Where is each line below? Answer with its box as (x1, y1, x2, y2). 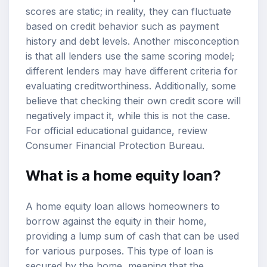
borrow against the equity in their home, (26, 215, 207, 228)
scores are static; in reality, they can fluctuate (26, 5, 231, 17)
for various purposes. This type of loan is (26, 245, 213, 257)
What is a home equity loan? (26, 167, 221, 185)
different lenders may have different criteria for (26, 64, 238, 77)
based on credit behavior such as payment (26, 20, 219, 32)
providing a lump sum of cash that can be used (26, 230, 239, 243)
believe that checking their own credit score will (26, 94, 241, 107)
